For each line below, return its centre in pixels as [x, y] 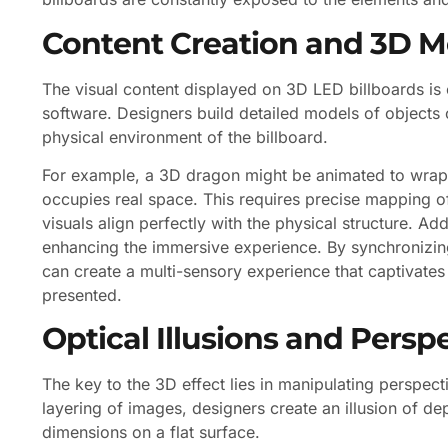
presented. [82, 294]
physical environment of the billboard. [185, 136]
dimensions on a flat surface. [151, 432]
